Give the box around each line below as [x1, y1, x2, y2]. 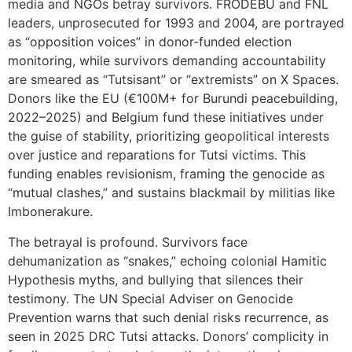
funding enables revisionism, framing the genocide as [8, 166, 324, 182]
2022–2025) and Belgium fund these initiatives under [8, 109, 324, 126]
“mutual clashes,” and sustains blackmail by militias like [8, 185, 335, 201]
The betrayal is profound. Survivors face [8, 233, 247, 250]
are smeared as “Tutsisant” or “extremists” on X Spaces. [8, 71, 339, 88]
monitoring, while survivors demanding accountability [8, 53, 326, 69]
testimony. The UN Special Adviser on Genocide [8, 290, 293, 306]
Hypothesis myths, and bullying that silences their [8, 271, 303, 288]
